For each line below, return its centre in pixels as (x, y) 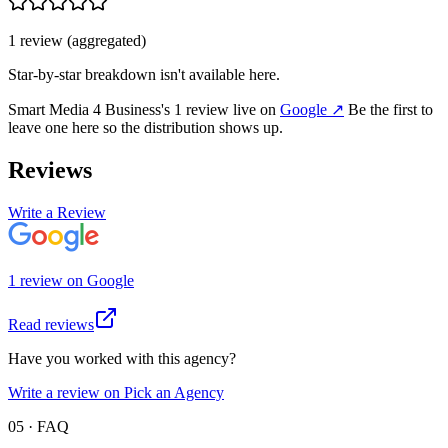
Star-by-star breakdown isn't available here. (144, 75)
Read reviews (51, 324)
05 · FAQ (38, 426)
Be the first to (390, 110)
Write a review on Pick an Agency (116, 392)
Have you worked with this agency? (122, 358)
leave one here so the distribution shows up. (145, 128)
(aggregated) (104, 41)
